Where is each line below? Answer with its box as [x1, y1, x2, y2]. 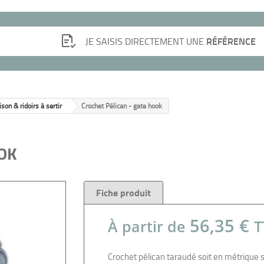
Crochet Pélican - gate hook [81, 100, 162, 111]
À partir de [107, 216, 185, 236]
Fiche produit [95, 185, 151, 199]
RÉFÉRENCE [206, 34, 256, 48]
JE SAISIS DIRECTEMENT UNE [85, 34, 206, 48]
